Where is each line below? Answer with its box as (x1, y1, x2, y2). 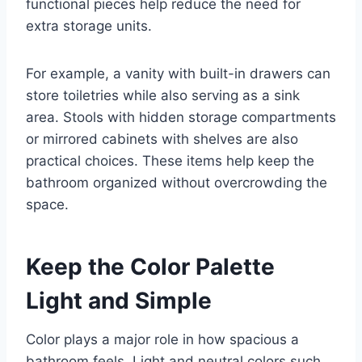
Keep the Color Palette (26, 253, 275, 281)
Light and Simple (26, 287, 212, 315)
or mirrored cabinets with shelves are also (26, 131, 298, 148)
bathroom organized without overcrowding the (26, 175, 327, 192)
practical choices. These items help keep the (26, 153, 314, 170)
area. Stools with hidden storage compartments (26, 109, 336, 126)
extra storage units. (26, 18, 152, 35)
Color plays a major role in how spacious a (26, 331, 299, 348)
